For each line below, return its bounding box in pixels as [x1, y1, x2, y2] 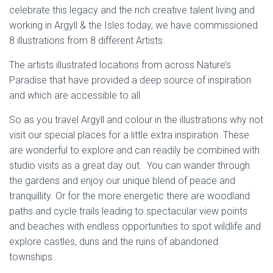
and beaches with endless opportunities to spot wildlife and [9, 221, 261, 232]
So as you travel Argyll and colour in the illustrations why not [9, 114, 263, 126]
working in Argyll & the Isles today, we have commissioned [9, 19, 258, 31]
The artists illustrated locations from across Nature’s [9, 59, 231, 71]
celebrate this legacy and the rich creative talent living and [9, 4, 255, 16]
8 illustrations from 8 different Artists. [9, 35, 165, 46]
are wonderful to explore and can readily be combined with [9, 144, 260, 156]
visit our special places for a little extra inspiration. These [9, 129, 249, 141]
